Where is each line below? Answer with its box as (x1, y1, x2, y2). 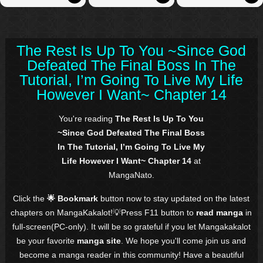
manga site (77, 235, 122, 245)
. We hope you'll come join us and (121, 235, 247, 245)
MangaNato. (108, 170, 154, 180)
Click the (13, 193, 48, 203)
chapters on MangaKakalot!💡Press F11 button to (11, 207, 197, 217)
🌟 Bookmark (47, 193, 99, 203)
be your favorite (16, 235, 77, 245)
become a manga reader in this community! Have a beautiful (19, 249, 244, 259)
